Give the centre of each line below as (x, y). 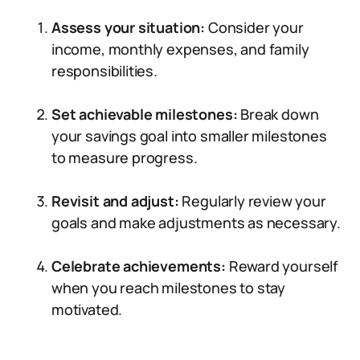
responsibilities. (104, 71)
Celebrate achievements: (140, 266)
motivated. (87, 309)
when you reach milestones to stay (169, 288)
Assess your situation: (129, 27)
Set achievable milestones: (146, 114)
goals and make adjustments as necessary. (196, 223)
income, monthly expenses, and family (180, 49)
